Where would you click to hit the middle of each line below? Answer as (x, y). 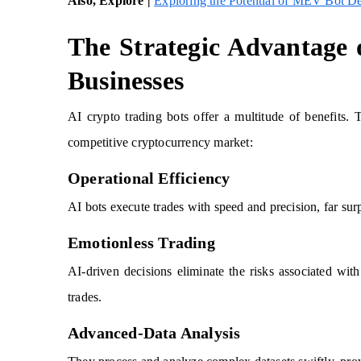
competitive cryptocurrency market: (160, 142)
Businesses (126, 81)
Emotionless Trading (141, 243)
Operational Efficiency (149, 178)
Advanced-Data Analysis (154, 333)
